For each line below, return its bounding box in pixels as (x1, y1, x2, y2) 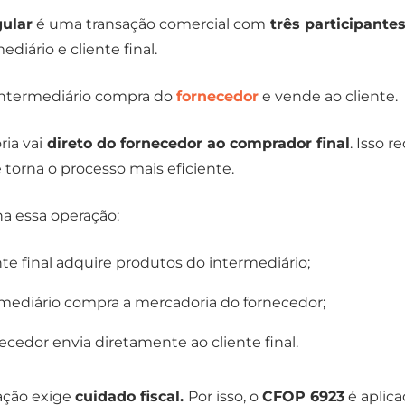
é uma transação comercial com (33, 15, 266, 33)
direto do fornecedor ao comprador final (42, 135, 350, 153)
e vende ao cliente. (259, 88, 398, 106)
